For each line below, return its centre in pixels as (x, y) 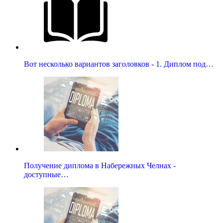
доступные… (46, 174)
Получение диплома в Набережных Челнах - (100, 165)
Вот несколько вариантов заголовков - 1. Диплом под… (119, 64)
